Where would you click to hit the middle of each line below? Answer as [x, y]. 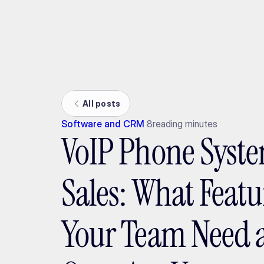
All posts [102, 103]
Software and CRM [103, 124]
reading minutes [185, 124]
